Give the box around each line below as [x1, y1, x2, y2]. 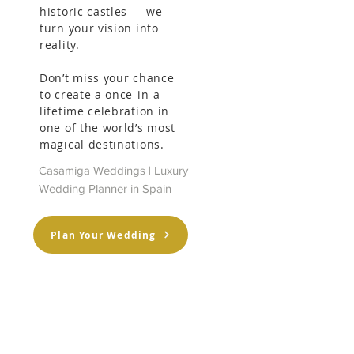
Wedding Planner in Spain [39, 182, 171, 195]
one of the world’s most [40, 120, 176, 135]
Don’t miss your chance [40, 70, 175, 85]
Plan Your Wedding [51, 228, 156, 242]
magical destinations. [40, 137, 164, 152]
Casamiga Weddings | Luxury [39, 164, 188, 177]
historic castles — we [40, 4, 163, 19]
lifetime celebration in [40, 104, 170, 119]
